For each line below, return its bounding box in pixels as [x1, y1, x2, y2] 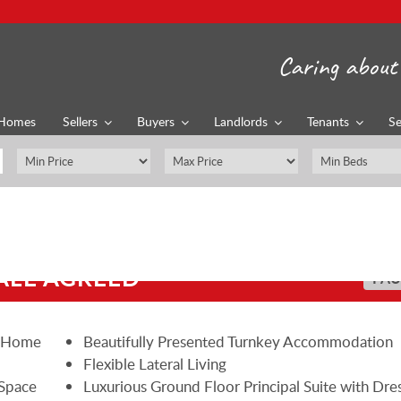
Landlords [214, 113, 268, 130]
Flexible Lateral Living [83, 353, 227, 374]
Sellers [63, 113, 98, 130]
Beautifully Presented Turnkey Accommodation [83, 330, 394, 352]
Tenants [307, 113, 349, 130]
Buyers [137, 113, 175, 130]
